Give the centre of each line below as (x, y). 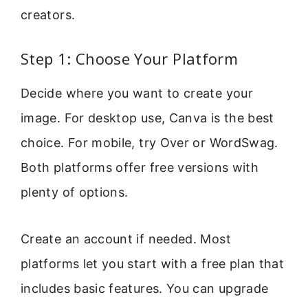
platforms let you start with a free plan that (153, 264)
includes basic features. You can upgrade (145, 289)
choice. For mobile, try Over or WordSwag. (150, 143)
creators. (48, 14)
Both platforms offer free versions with (140, 168)
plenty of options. (75, 192)
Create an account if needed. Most (126, 239)
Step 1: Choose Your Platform (130, 59)
